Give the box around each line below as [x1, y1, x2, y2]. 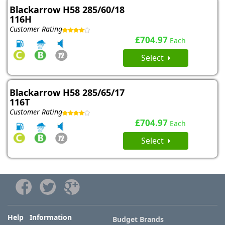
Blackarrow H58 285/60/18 [10, 4, 125, 16]
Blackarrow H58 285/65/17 [10, 86, 125, 99]
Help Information [8, 212, 72, 222]
